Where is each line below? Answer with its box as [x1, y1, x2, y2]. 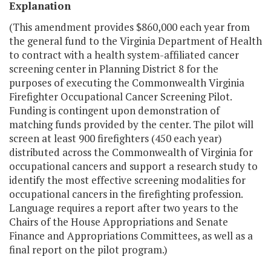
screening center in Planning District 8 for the [9, 62, 218, 76]
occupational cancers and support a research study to [9, 159, 258, 174]
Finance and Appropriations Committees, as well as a [9, 229, 253, 243]
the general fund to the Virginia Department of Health [9, 34, 262, 48]
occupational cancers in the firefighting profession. [9, 187, 243, 201]
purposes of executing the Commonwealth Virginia [9, 76, 244, 90]
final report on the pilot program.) [9, 243, 168, 257]
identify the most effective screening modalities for [9, 173, 246, 188]
